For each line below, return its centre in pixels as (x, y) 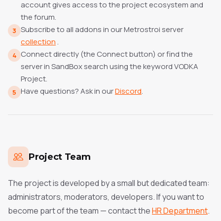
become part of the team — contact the (79, 211)
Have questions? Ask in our (67, 91)
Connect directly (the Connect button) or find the (107, 54)
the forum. (38, 17)
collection (38, 42)
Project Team (60, 157)
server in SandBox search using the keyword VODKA (110, 66)
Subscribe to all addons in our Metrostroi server (102, 29)
